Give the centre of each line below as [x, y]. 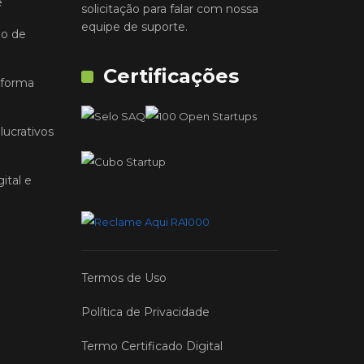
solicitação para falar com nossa [169, 9]
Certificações [171, 76]
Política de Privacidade [145, 312]
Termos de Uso [123, 278]
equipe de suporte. [134, 27]
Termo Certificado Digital [152, 347]
